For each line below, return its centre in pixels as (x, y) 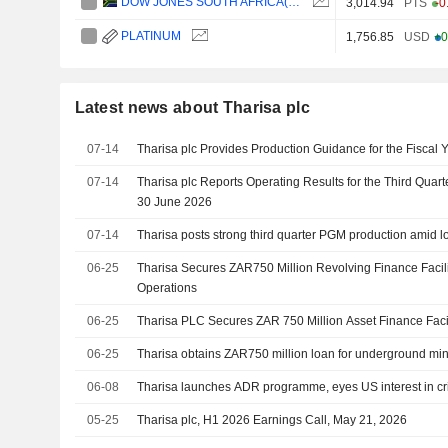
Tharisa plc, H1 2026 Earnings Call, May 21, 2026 (272, 419)
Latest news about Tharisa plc (192, 107)
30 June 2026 (175, 201)
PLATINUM (151, 35)
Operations (167, 287)
